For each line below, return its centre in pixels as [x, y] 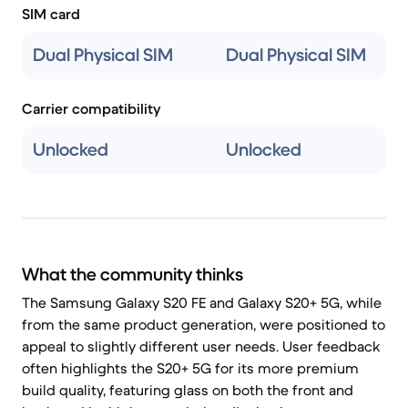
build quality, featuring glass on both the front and [188, 390]
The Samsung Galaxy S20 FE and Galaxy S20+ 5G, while [202, 302]
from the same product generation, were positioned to [204, 324]
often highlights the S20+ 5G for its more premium [190, 368]
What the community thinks [133, 275]
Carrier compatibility [92, 108]
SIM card [51, 14]
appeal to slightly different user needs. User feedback [201, 346]
